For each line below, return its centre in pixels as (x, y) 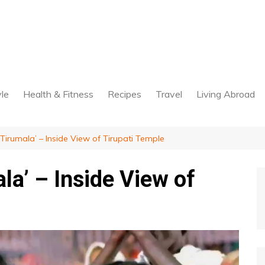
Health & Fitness (58, 94)
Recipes (125, 94)
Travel (169, 94)
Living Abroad (226, 94)
